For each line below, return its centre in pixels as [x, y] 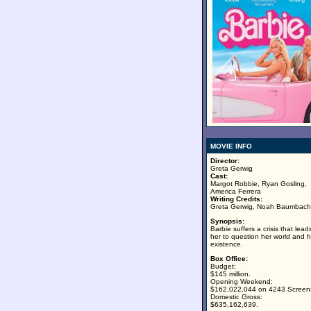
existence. [227, 244]
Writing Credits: [236, 199]
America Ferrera [236, 191]
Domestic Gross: [236, 297]
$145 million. [230, 274]
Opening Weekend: [242, 281]
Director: [225, 161]
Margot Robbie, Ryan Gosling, [259, 184]
